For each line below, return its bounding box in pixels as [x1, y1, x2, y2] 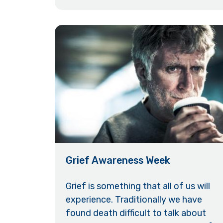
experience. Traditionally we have [66, 194, 203, 205]
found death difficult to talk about [66, 207, 207, 219]
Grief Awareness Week [66, 154, 171, 167]
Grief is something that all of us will [66, 180, 211, 192]
